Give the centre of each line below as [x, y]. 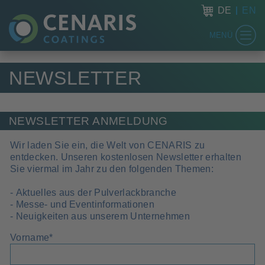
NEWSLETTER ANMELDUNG [88, 121]
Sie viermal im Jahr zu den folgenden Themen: [112, 169]
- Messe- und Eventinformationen [82, 204]
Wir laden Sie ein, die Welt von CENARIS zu [108, 145]
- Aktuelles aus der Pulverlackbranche [93, 192]
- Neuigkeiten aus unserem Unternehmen [100, 216]
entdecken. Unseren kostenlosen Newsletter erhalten [126, 157]
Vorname [30, 237]
